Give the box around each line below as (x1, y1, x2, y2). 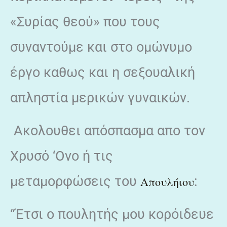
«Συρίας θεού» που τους (10, 13, 160, 30)
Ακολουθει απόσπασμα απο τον (10, 122, 205, 139)
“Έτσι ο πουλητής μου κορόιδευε (10, 206, 214, 222)
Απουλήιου (140, 174, 194, 189)
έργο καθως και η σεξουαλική (10, 64, 195, 81)
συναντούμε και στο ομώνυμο (10, 39, 192, 55)
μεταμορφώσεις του (10, 173, 140, 190)
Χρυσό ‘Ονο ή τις (10, 147, 113, 164)
